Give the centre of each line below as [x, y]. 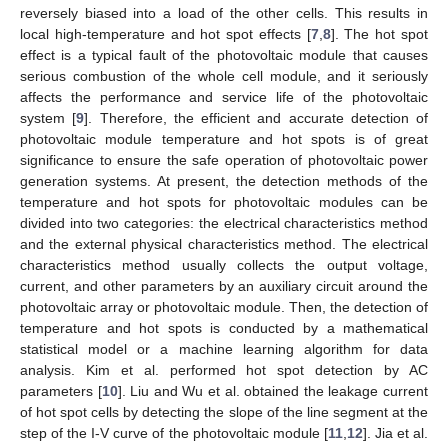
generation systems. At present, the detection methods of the [224, 180]
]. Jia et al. [395, 432]
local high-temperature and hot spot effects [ [165, 33]
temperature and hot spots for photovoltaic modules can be [224, 201]
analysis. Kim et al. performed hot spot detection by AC [224, 369]
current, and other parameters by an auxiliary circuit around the [224, 285]
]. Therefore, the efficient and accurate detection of [256, 117]
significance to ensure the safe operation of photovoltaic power [224, 159]
